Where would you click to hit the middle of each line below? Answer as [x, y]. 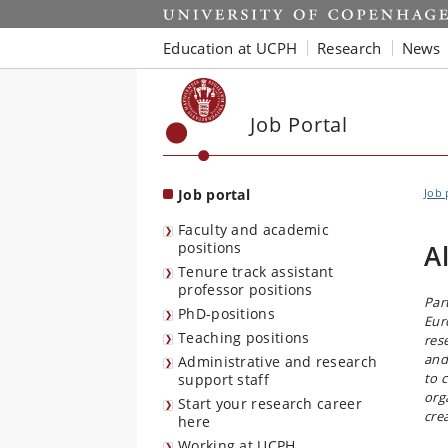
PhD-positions [226, 313]
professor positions [245, 289]
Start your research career [270, 403]
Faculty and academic [254, 229]
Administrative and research [278, 361]
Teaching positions [244, 337]
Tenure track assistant [256, 271]
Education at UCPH [230, 47]
